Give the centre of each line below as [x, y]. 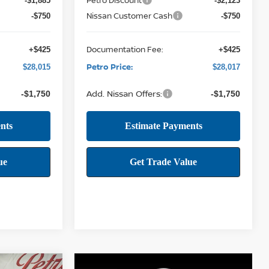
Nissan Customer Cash [130, 15]
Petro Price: [110, 66]
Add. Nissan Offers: [125, 93]
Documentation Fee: [125, 49]
